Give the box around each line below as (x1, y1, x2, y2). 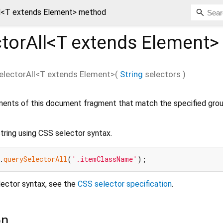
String (120, 69, 143, 79)
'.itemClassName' (72, 154, 137, 164)
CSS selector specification (78, 179, 172, 189)
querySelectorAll (3, 154, 67, 164)
